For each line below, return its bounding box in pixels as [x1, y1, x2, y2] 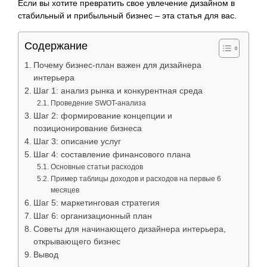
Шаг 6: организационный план [33, 211, 152, 221]
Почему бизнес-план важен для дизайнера [33, 60, 201, 70]
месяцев [50, 185, 79, 194]
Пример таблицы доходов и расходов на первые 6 [50, 174, 221, 183]
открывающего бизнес [33, 237, 120, 246]
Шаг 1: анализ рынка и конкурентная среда [33, 86, 203, 95]
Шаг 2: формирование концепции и [33, 111, 172, 120]
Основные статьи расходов [50, 162, 143, 171]
